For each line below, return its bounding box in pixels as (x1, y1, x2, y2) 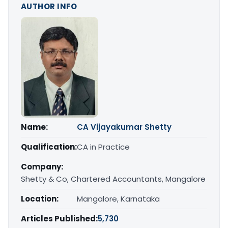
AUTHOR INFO (21, 1, 77, 12)
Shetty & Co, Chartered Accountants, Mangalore (21, 174, 206, 185)
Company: (21, 161, 63, 173)
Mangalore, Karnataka (77, 193, 160, 205)
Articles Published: (21, 213, 98, 224)
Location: (21, 193, 59, 205)
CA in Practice (77, 141, 130, 153)
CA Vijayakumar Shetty (77, 122, 172, 133)
